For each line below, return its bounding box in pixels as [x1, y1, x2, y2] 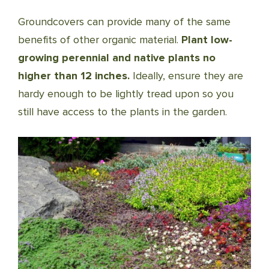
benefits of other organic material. [18, 33, 181, 46]
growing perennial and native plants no [18, 51, 216, 64]
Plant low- [181, 33, 232, 46]
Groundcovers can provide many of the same [18, 15, 231, 28]
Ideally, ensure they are [130, 69, 243, 82]
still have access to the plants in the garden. [18, 105, 227, 118]
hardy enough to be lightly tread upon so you [18, 87, 234, 100]
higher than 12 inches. [18, 69, 130, 82]
